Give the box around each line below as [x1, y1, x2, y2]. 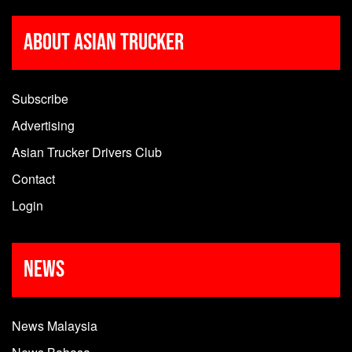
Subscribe [12, 89, 68, 108]
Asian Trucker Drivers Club [12, 142, 162, 161]
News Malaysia [12, 316, 97, 335]
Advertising [12, 115, 75, 134]
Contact [12, 169, 55, 188]
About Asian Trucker [24, 27, 184, 57]
